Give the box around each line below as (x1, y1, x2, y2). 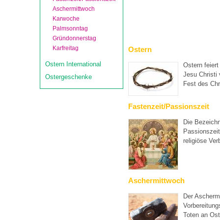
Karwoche (53, 15, 80, 22)
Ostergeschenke (45, 73, 92, 81)
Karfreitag (53, 45, 79, 52)
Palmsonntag (53, 25, 88, 32)
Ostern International (45, 60, 101, 68)
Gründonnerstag (53, 35, 96, 42)
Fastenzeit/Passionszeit (128, 102, 209, 110)
